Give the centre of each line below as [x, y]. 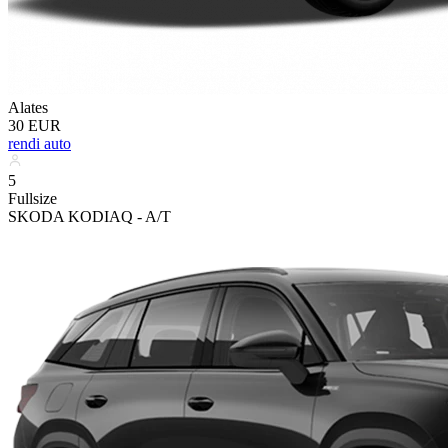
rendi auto [39, 143]
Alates [28, 107]
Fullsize [32, 198]
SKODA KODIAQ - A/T [89, 216]
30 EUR [34, 125]
